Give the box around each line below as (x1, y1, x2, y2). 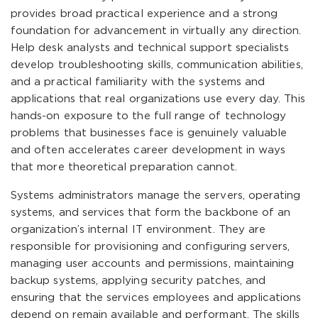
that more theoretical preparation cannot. (11, 163, 237, 172)
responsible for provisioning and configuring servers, (11, 242, 290, 251)
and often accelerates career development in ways (11, 146, 286, 155)
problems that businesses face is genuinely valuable (11, 128, 287, 138)
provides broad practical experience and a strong (11, 9, 278, 18)
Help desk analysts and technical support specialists (11, 43, 290, 53)
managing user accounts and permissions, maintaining (11, 259, 295, 268)
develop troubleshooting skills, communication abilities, (11, 60, 303, 70)
